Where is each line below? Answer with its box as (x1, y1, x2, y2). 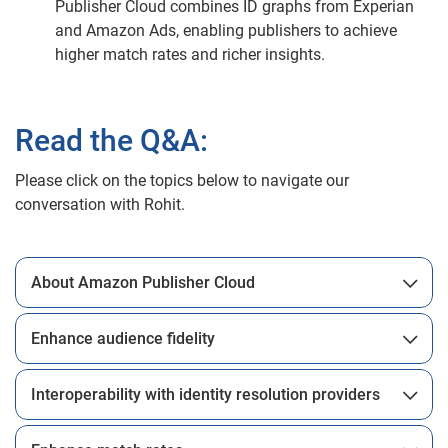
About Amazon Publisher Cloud (31, 272, 255, 292)
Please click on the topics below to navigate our (15, 170, 349, 190)
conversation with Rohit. (15, 194, 185, 214)
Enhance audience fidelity (31, 328, 215, 348)
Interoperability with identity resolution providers (31, 384, 380, 404)
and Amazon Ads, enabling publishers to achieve (55, 20, 397, 40)
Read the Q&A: (15, 122, 208, 158)
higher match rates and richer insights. (55, 44, 325, 64)
